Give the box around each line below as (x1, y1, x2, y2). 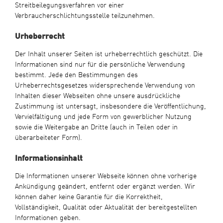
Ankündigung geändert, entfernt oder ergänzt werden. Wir (14, 180, 195, 191)
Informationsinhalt (14, 151, 83, 163)
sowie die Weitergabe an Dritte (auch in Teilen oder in (14, 120, 178, 132)
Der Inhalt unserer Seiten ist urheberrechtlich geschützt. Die (14, 47, 203, 59)
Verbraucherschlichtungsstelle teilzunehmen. (14, 9, 155, 20)
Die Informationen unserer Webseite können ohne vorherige (14, 169, 197, 181)
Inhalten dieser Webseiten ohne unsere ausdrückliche (14, 89, 180, 101)
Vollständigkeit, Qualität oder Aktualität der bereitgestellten (14, 201, 197, 212)
